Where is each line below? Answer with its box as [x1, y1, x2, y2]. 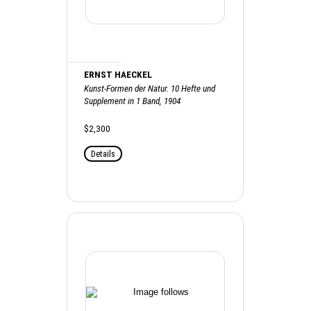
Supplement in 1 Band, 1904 [84, 95, 181, 106]
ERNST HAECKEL [84, 69, 153, 80]
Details [91, 148, 116, 159]
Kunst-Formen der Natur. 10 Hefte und [84, 83, 216, 94]
